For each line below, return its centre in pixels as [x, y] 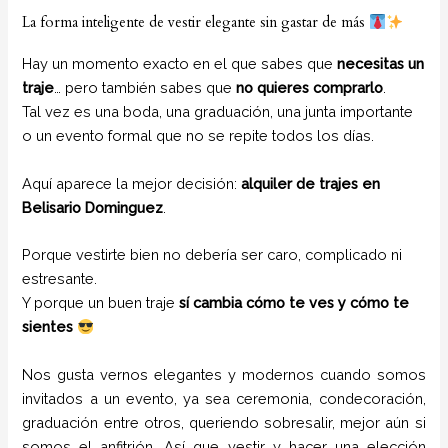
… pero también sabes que [145, 88]
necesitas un [381, 64]
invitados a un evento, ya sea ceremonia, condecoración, [224, 398]
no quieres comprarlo [310, 88]
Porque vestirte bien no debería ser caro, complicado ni [212, 255]
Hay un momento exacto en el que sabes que [180, 64]
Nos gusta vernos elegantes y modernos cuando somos [224, 374]
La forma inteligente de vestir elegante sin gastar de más [196, 23]
